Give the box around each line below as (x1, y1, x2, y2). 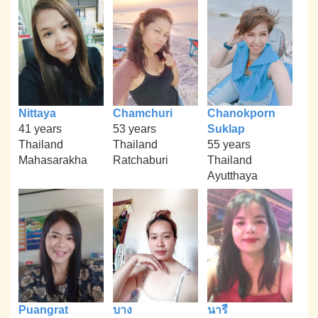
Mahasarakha (18, 154, 88, 167)
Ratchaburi (112, 154, 168, 167)
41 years (18, 123, 62, 136)
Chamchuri (112, 107, 172, 120)
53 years (112, 123, 156, 136)
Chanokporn (207, 107, 275, 120)
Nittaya (18, 107, 57, 120)
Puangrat (18, 303, 69, 316)
